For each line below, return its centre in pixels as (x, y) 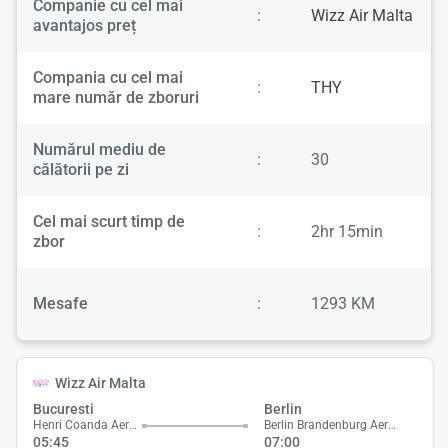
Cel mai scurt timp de (109, 222)
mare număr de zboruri (116, 98)
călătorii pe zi (81, 170)
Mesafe (60, 304)
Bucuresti (63, 409)
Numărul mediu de (99, 150)
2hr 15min (347, 232)
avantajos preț (84, 26)
